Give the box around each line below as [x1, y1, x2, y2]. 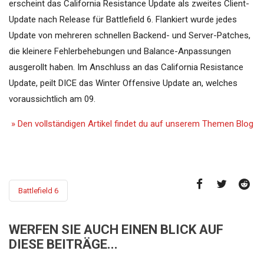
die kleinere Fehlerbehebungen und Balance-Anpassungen [9, 46, 231, 57]
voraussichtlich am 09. [9, 94, 95, 105]
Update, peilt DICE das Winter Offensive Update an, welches [9, 78, 237, 89]
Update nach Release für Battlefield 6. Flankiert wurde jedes [9, 14, 237, 25]
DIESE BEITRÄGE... [9, 237, 118, 252]
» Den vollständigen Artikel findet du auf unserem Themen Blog [9, 118, 253, 130]
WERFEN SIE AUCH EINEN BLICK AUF [9, 222, 223, 237]
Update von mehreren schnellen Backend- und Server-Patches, [9, 30, 250, 41]
